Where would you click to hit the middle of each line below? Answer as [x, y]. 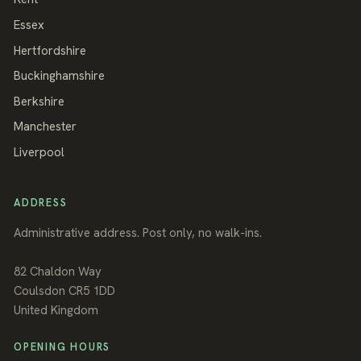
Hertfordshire [50, 50]
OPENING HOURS [62, 347]
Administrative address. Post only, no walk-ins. [138, 232]
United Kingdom [56, 310]
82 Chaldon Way [58, 271]
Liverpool [39, 152]
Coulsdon [39, 290]
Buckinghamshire [59, 76]
